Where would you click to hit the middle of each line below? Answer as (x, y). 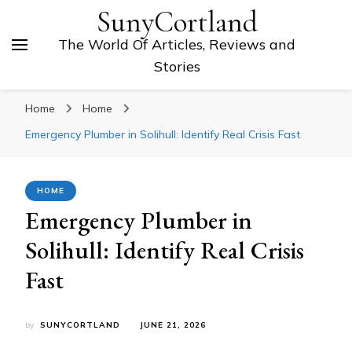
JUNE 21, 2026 (173, 325)
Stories (177, 66)
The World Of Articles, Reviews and (177, 44)
